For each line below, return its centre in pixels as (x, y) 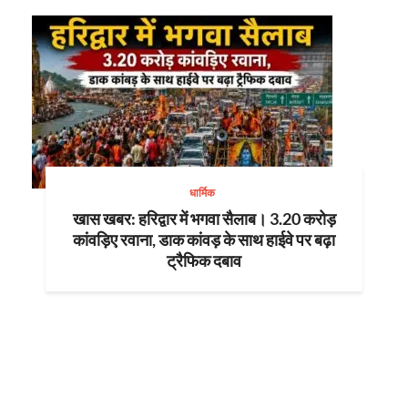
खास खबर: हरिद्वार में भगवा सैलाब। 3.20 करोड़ (204, 219)
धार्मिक (202, 193)
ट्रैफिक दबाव (204, 261)
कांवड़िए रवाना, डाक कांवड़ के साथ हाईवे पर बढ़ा (204, 240)
